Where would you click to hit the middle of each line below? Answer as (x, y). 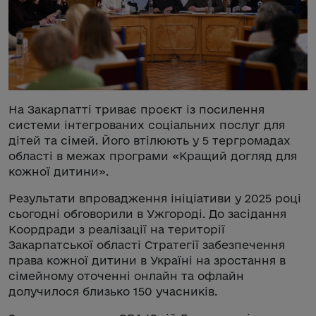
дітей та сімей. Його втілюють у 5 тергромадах (150, 140)
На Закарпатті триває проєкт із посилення (136, 109)
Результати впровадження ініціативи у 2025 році (155, 198)
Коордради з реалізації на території (117, 229)
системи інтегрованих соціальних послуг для (147, 124)
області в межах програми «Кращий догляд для (153, 156)
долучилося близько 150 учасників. (113, 291)
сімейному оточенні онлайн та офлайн (126, 275)
